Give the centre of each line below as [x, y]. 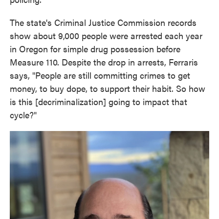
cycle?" [23, 115]
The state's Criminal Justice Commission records [103, 22]
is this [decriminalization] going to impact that [99, 101]
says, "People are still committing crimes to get [100, 75]
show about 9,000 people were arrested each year [106, 35]
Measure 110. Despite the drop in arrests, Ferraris [104, 62]
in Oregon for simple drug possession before [95, 49]
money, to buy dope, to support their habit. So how [108, 88]
